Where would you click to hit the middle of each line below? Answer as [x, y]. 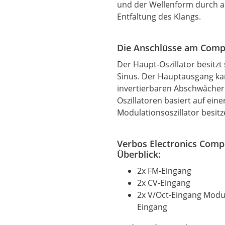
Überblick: [139, 154]
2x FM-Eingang [164, 171]
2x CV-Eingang [164, 183]
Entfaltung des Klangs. [159, 16]
